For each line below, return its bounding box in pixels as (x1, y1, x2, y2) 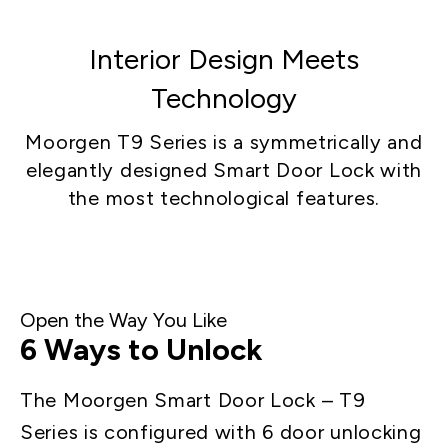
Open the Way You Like (20, 307, 227, 332)
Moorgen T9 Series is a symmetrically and (25, 129, 423, 154)
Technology (151, 80, 297, 115)
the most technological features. (67, 185, 381, 210)
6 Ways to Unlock (20, 330, 263, 368)
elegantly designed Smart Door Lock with (25, 157, 423, 182)
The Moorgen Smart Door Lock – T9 (20, 387, 366, 412)
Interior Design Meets (89, 41, 359, 76)
